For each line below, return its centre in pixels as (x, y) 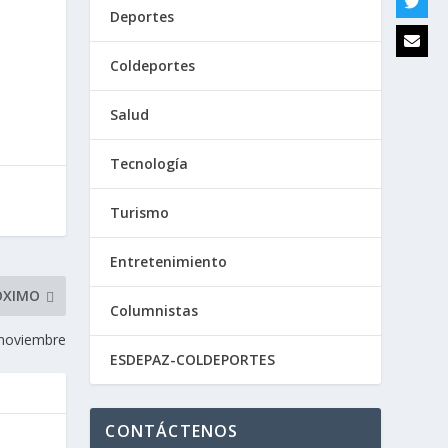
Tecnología (149, 163)
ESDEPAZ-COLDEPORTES (193, 359)
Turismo (140, 212)
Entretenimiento (169, 261)
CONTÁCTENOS (172, 431)
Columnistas (154, 310)
